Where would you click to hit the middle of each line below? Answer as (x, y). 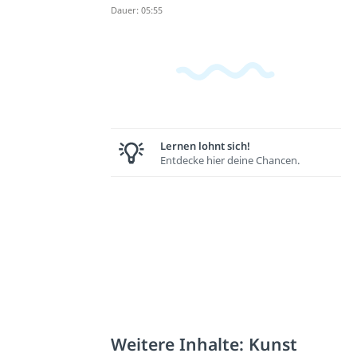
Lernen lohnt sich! (205, 145)
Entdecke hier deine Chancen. (229, 160)
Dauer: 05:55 (136, 10)
